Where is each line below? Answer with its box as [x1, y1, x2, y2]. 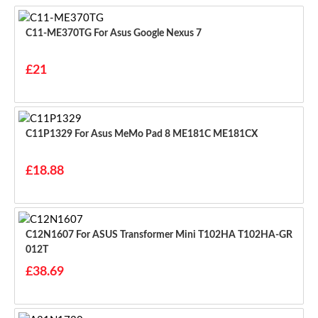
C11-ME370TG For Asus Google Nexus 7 [94, 28, 202, 39]
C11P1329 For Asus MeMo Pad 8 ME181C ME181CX [75, 129, 258, 140]
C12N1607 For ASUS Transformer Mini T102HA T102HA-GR [26, 230, 76, 241]
